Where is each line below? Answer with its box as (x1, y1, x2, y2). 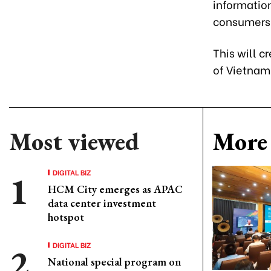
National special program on (48, 255, 181, 269)
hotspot (48, 210, 84, 224)
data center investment (48, 196, 156, 210)
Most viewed (9, 126, 139, 157)
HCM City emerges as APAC (48, 182, 183, 196)
